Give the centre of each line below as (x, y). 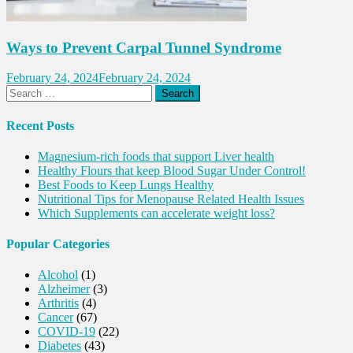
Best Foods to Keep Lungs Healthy (126, 184)
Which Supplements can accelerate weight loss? (156, 213)
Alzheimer (64, 289)
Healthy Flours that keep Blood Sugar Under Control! (172, 170)
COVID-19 (67, 332)
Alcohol (58, 275)
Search (22, 91)
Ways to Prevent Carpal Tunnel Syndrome (144, 47)
